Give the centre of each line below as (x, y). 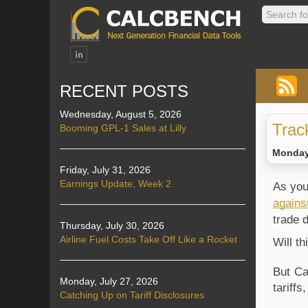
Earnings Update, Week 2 (115, 184)
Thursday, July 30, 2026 (112, 225)
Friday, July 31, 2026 (105, 170)
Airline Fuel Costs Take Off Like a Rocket (148, 239)
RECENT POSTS (124, 91)
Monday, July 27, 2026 (109, 281)
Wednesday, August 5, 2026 (121, 114)
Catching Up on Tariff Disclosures (132, 295)
